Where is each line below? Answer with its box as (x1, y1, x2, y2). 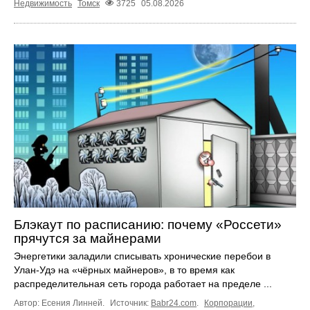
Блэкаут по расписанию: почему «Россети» (14, 217, 282, 232)
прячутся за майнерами (14, 231, 161, 246)
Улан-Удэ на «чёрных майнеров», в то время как (14, 264, 235, 276)
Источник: (110, 298, 151, 309)
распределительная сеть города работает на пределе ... (14, 278, 272, 290)
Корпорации (204, 298, 253, 309)
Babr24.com (151, 298, 197, 309)
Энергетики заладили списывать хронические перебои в (14, 250, 271, 262)
